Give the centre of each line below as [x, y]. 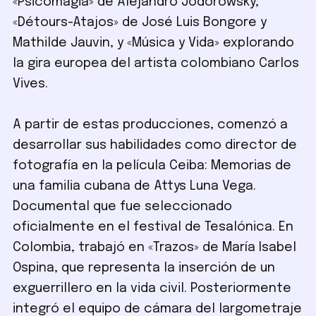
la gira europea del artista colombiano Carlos [156, 64]
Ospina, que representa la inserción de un [144, 268]
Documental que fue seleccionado [123, 207]
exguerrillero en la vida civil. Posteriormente [152, 289]
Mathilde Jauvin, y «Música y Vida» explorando [154, 43]
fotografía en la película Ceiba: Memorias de [152, 166]
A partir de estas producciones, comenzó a [151, 125]
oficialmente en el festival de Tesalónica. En [153, 227]
